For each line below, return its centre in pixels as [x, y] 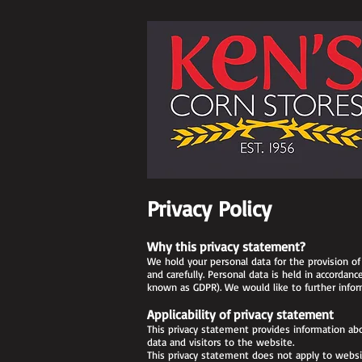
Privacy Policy [209, 208]
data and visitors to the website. [221, 342]
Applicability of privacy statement [240, 314]
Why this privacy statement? [226, 246]
